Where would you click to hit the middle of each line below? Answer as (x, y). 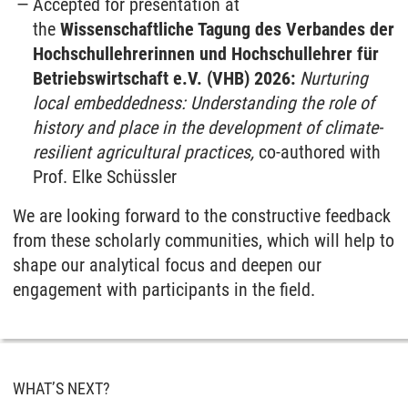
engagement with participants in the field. (164, 289)
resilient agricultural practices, (146, 152)
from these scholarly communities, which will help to (204, 240)
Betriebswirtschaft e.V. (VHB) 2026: (164, 78)
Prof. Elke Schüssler (105, 176)
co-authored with (320, 152)
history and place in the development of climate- (208, 127)
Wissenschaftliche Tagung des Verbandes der (228, 29)
